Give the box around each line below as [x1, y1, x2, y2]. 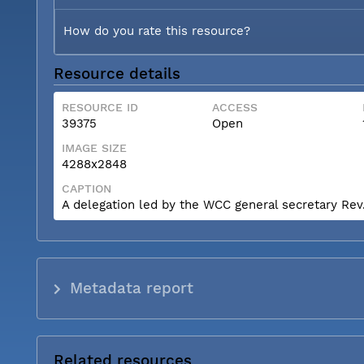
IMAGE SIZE [62, 141, 127, 154]
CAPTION [62, 181, 111, 195]
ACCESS [212, 100, 258, 114]
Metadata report [70, 279, 194, 297]
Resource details [54, 64, 180, 83]
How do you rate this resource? [63, 23, 250, 38]
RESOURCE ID [62, 100, 138, 114]
